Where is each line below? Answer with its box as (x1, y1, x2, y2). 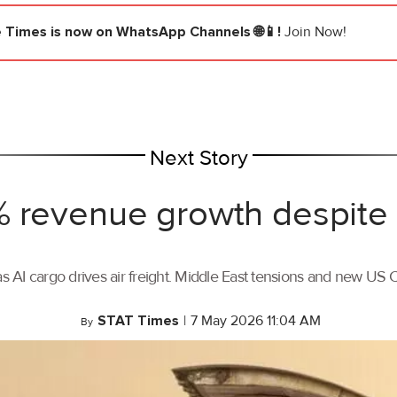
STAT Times (97, 312, 179, 331)
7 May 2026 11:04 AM (191, 312, 321, 331)
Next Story (149, 145, 248, 172)
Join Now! (284, 23, 346, 42)
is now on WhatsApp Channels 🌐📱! (47, 23, 284, 42)
